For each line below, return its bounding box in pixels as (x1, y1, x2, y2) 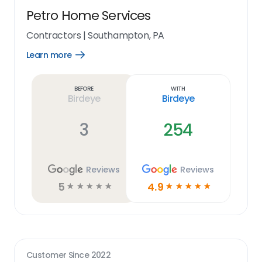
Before (74, 84, 94, 93)
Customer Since (26, 249, 91, 261)
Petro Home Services (26, 6, 151, 25)
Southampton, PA (88, 29, 164, 42)
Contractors (26, 29, 81, 42)
